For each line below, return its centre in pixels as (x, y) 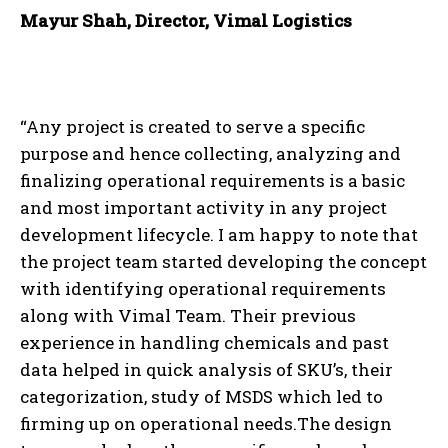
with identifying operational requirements (203, 288)
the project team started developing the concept (223, 261)
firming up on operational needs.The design (206, 423)
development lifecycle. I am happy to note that (219, 234)
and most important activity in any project (203, 207)
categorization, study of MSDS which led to (201, 396)
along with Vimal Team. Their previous (188, 315)
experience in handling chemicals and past (204, 342)
